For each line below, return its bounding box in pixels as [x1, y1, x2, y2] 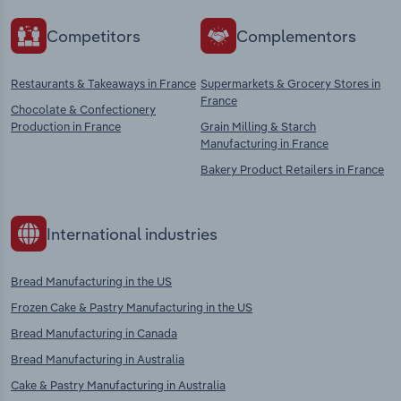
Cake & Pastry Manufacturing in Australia [11, 378, 226, 393]
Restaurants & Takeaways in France [11, 76, 196, 91]
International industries [47, 223, 218, 244]
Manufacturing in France [200, 136, 328, 151]
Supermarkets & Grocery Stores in [200, 76, 380, 91]
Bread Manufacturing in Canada [11, 326, 177, 341]
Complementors [236, 25, 356, 47]
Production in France [11, 119, 121, 134]
